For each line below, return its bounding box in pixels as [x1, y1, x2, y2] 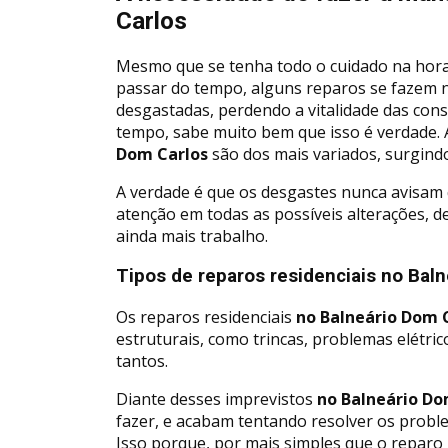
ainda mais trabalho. [116, 224, 268, 247]
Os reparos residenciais [116, 306, 292, 329]
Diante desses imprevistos [116, 388, 313, 411]
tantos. [116, 350, 168, 373]
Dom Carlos [116, 142, 208, 165]
